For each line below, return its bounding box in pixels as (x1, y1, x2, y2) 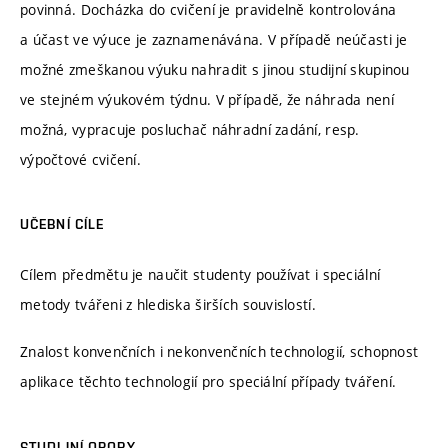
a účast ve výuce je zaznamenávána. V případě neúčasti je (20, 29, 408, 49)
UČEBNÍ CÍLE (20, 216, 105, 233)
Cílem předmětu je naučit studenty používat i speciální (20, 264, 381, 284)
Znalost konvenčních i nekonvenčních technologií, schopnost (20, 342, 419, 362)
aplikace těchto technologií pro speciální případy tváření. (20, 372, 397, 392)
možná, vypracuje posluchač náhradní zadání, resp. (20, 119, 360, 139)
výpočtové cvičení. (20, 149, 142, 169)
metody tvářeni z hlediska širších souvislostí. (20, 294, 316, 314)
